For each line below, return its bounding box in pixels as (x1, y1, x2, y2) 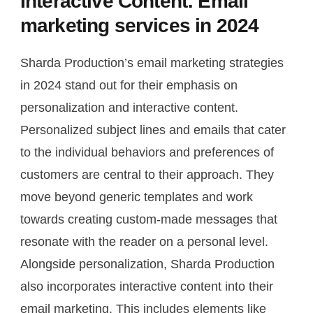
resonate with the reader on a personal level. (20, 234, 268, 249)
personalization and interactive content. (20, 100, 238, 115)
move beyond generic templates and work (20, 189, 253, 204)
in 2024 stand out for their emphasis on (20, 78, 238, 92)
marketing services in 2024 (20, 14, 259, 36)
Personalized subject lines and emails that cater (20, 122, 286, 137)
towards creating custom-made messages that (20, 212, 277, 226)
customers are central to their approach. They (20, 167, 274, 182)
